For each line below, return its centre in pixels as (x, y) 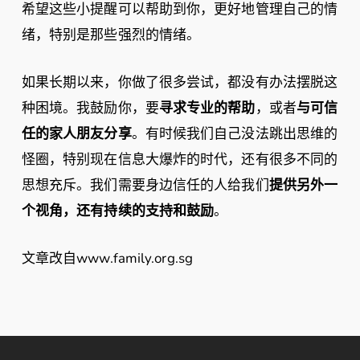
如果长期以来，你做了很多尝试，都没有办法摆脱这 (180, 82)
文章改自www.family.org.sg (107, 258)
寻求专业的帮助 (207, 108)
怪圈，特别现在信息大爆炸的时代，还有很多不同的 (180, 160)
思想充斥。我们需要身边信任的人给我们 (145, 185)
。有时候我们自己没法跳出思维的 (235, 134)
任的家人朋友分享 (76, 134)
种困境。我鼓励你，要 (90, 108)
